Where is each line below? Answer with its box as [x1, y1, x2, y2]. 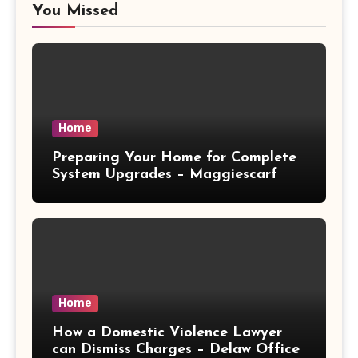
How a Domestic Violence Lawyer [52, 324, 282, 340]
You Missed [32, 2, 118, 19]
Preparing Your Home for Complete [52, 149, 296, 165]
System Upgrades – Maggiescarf [52, 166, 277, 182]
